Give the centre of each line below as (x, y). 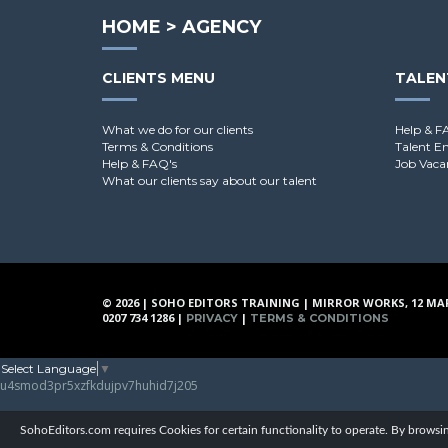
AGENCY (221, 27)
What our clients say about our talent (209, 181)
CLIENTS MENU (158, 78)
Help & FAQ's (139, 164)
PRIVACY (212, 318)
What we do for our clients (177, 130)
